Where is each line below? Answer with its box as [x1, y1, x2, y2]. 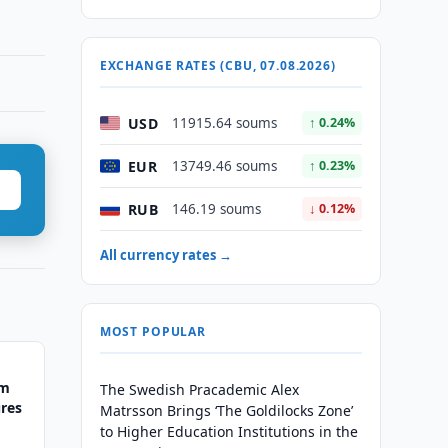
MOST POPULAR [99, 323, 206, 340]
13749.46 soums [171, 157, 277, 175]
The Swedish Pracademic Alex [99, 380, 299, 399]
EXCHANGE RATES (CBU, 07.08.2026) [99, 57, 336, 74]
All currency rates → [99, 246, 232, 264]
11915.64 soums [171, 114, 277, 132]
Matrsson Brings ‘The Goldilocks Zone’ [99, 401, 353, 420]
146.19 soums [171, 200, 261, 218]
